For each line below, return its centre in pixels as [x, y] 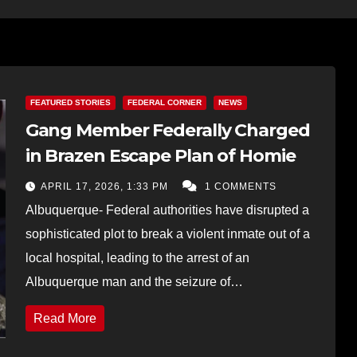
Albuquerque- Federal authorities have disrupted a [167, 210]
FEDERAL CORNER [164, 102]
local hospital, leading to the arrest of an [137, 257]
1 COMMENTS [240, 186]
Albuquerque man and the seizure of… [134, 281]
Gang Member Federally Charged [167, 130]
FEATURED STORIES [70, 102]
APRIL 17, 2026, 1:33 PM [106, 186]
